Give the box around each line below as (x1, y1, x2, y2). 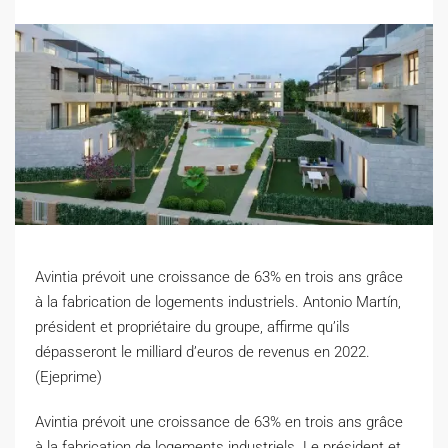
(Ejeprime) (35, 367, 102, 386)
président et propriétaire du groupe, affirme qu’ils (35, 317, 350, 336)
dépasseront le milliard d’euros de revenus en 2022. (35, 342, 370, 361)
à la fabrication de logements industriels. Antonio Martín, (35, 292, 401, 311)
